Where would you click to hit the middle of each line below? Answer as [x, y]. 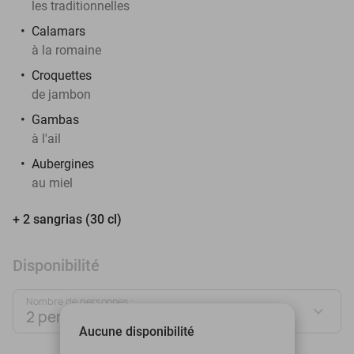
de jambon [61, 94]
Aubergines [63, 164]
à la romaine [66, 50]
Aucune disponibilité [136, 331]
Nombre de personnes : [80, 301]
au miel [52, 183]
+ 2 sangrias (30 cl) [69, 219]
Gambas [55, 119]
